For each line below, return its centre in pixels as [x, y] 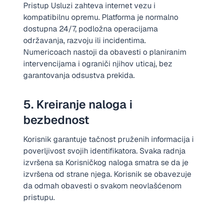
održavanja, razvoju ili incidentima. [85, 40]
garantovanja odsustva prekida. [79, 75]
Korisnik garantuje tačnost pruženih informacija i [108, 139]
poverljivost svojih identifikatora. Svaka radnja [104, 151]
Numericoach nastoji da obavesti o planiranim [105, 52]
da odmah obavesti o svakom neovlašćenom [102, 186]
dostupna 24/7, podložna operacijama [91, 29]
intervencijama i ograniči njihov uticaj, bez [98, 64]
